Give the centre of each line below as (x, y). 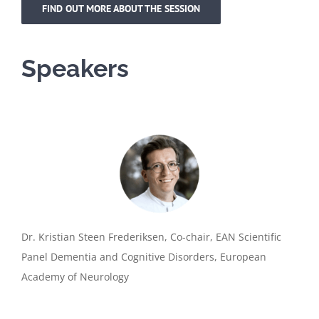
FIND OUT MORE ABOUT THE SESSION (121, 8)
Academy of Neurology (75, 277)
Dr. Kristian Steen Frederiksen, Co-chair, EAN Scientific (151, 237)
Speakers (75, 68)
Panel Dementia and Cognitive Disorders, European (143, 257)
